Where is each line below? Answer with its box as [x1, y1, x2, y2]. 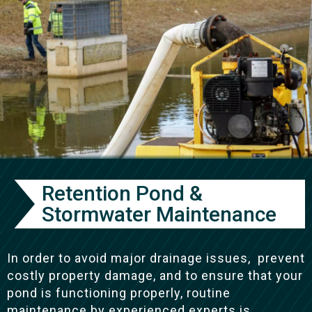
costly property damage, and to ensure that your [7, 267, 303, 283]
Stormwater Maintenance [42, 201, 276, 226]
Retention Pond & [42, 180, 203, 205]
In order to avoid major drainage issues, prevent [7, 250, 305, 265]
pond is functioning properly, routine [7, 285, 231, 300]
